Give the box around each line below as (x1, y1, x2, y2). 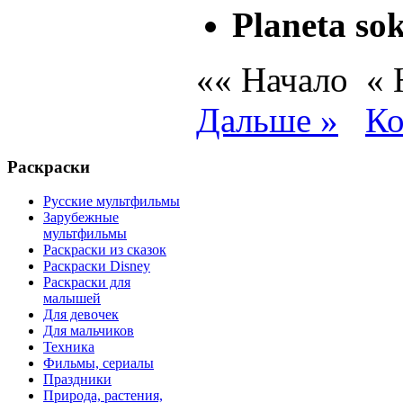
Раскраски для (43, 274, 130, 291)
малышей (43, 291, 101, 307)
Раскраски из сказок (43, 242, 166, 258)
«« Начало (196, 60, 366, 99)
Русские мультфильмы (43, 193, 180, 210)
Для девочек (43, 307, 119, 323)
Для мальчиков (43, 323, 134, 339)
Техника (43, 339, 94, 355)
